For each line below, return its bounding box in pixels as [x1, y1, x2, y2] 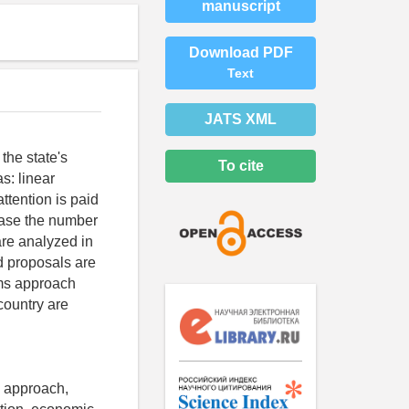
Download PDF [188, 44, 293, 60]
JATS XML [204, 110, 277, 127]
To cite [217, 157, 264, 173]
